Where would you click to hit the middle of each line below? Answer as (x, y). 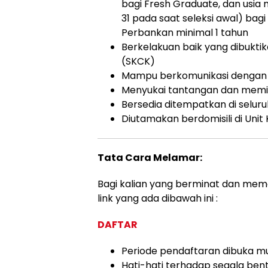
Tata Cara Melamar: (150, 158)
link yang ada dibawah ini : (158, 198)
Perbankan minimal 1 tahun (185, 33)
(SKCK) (138, 61)
